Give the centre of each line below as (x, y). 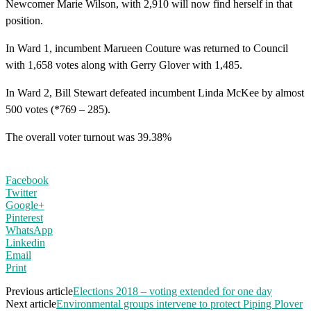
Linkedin (25, 242)
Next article (31, 303)
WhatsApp (29, 230)
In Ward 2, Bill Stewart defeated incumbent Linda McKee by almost (155, 92)
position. (24, 20)
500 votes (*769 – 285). (58, 109)
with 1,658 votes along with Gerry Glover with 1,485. (124, 65)
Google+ (25, 205)
